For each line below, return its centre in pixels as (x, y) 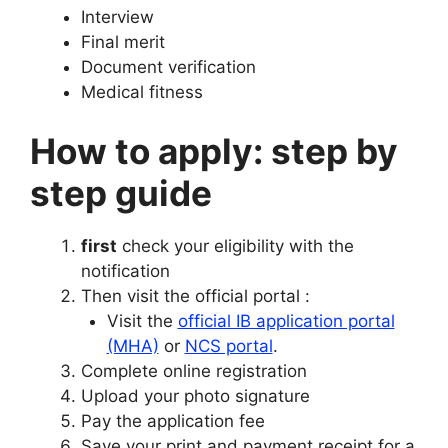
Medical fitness (142, 91)
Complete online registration (194, 371)
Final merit (123, 41)
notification (125, 271)
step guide (121, 193)
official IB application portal (286, 321)
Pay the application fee (173, 421)
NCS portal (228, 346)
